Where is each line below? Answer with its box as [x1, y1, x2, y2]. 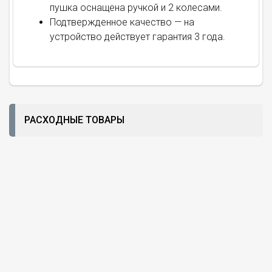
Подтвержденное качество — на [50, 16, 194, 28]
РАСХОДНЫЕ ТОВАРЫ [24, 114, 124, 126]
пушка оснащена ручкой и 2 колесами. [50, 2, 222, 13]
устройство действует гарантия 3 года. [50, 31, 225, 42]
